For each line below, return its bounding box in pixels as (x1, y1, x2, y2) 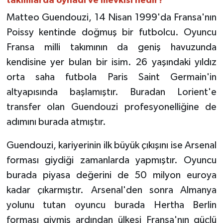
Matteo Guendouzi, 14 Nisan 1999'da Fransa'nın (6, 12, 217, 23)
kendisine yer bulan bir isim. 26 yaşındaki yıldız (6, 57, 217, 68)
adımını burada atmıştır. (6, 117, 106, 127)
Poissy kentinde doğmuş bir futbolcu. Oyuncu (6, 27, 217, 38)
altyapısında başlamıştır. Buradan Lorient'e (6, 87, 217, 98)
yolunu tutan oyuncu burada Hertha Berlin (6, 200, 217, 211)
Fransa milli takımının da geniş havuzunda (6, 42, 217, 53)
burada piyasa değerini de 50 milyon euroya (6, 170, 217, 181)
